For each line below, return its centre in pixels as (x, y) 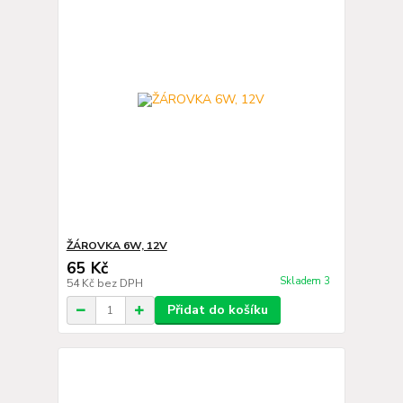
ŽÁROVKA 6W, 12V (116, 246)
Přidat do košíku (217, 310)
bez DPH (120, 283)
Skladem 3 (306, 282)
